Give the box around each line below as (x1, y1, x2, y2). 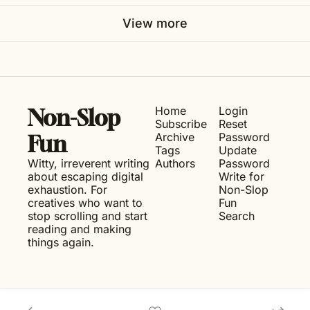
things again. (28, 235, 94, 249)
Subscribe (155, 116, 207, 131)
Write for (219, 169, 264, 183)
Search (219, 208, 255, 223)
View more (122, 15, 188, 30)
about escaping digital (28, 169, 143, 183)
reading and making (28, 221, 131, 236)
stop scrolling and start (28, 208, 147, 223)
